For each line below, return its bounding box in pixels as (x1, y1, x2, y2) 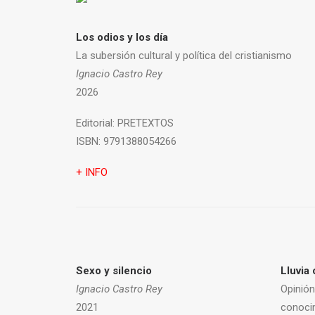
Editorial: (76, 117, 115, 129)
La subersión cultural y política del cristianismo (76, 49, 292, 62)
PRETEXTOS (115, 117, 174, 129)
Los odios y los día (76, 31, 168, 44)
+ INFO (76, 166, 108, 179)
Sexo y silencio (76, 264, 152, 277)
